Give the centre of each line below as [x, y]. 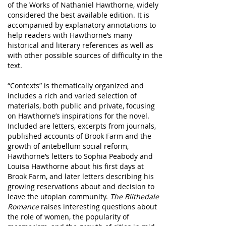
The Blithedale [134, 196]
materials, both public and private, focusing [81, 106]
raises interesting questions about [98, 207]
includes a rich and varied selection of [72, 96]
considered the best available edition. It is [78, 15]
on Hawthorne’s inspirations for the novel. [78, 116]
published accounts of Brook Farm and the [79, 136]
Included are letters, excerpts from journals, [82, 126]
